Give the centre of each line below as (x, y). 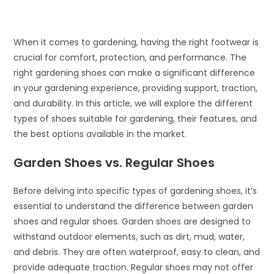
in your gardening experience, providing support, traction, (136, 88)
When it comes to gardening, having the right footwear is (136, 42)
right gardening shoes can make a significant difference (135, 73)
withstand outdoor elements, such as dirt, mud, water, (129, 237)
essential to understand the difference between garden (134, 206)
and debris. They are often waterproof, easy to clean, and (137, 252)
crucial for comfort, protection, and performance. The (130, 57)
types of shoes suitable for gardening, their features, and (135, 119)
